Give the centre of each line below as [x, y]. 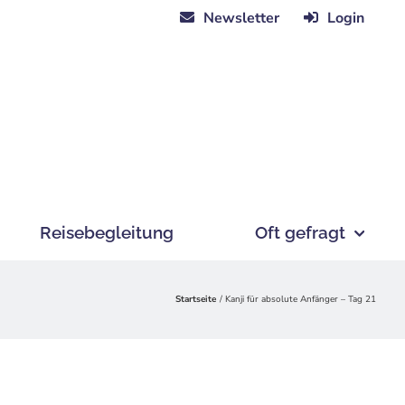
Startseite [196, 299]
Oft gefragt [300, 232]
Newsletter [241, 18]
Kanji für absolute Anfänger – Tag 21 [301, 299]
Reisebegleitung [107, 232]
